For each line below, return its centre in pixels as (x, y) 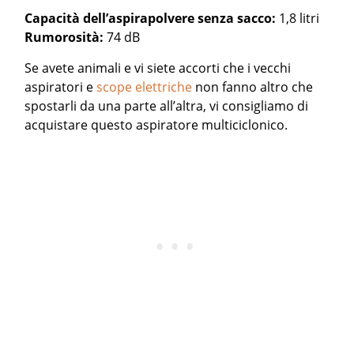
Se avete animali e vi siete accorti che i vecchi (158, 68)
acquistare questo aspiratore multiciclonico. (156, 125)
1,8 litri (299, 19)
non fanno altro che (253, 87)
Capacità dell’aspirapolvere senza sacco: (152, 19)
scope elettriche (145, 87)
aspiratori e (61, 87)
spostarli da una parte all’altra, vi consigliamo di (167, 106)
